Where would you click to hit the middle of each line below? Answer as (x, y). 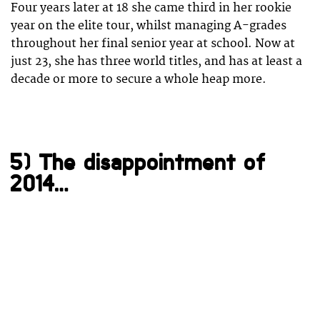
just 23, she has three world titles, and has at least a (156, 61)
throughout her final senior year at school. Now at (153, 43)
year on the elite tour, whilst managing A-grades (149, 25)
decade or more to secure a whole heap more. (139, 79)
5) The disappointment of (138, 163)
